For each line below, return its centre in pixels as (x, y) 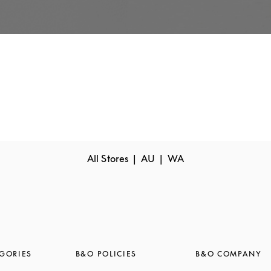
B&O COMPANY (229, 254)
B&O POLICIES (106, 254)
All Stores (108, 158)
